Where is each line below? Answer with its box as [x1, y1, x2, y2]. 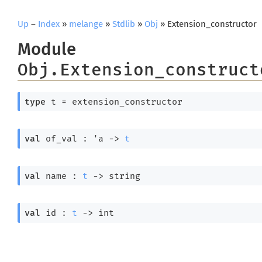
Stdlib [112, 19, 135, 29]
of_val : [40, 133, 93, 144]
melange [69, 19, 103, 29]
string [103, 170, 140, 181]
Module [18, 39, 76, 60]
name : [40, 170, 82, 181]
